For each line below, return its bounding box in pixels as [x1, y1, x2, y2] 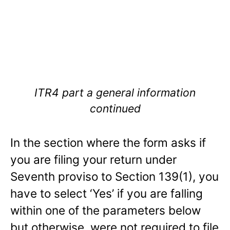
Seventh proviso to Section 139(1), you [10, 169, 219, 184]
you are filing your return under [10, 152, 177, 167]
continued [89, 102, 141, 116]
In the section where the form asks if [10, 136, 206, 150]
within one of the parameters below [10, 203, 201, 218]
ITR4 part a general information [34, 86, 196, 100]
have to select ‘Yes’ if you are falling [10, 186, 203, 201]
